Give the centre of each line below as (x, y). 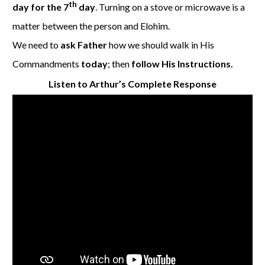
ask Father (84, 45)
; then (119, 64)
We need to (36, 45)
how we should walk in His (161, 45)
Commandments (47, 64)
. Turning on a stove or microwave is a (170, 7)
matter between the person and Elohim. (92, 26)
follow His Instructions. (182, 64)
